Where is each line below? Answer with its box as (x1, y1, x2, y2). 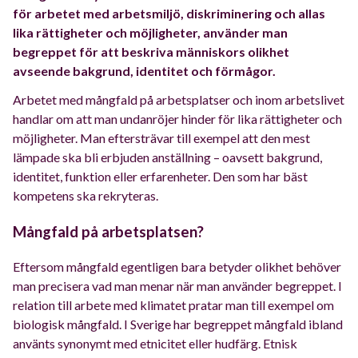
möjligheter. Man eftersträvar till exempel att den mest (13, 130, 310, 145)
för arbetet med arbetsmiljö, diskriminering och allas (13, 6, 325, 21)
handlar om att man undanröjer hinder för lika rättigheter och (13, 111, 342, 126)
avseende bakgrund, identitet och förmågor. (13, 63, 276, 78)
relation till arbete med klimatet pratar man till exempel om (13, 297, 334, 313)
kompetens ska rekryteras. (13, 188, 158, 203)
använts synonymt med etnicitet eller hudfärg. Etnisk (13, 336, 297, 352)
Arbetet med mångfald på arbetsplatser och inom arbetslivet (13, 92, 344, 107)
